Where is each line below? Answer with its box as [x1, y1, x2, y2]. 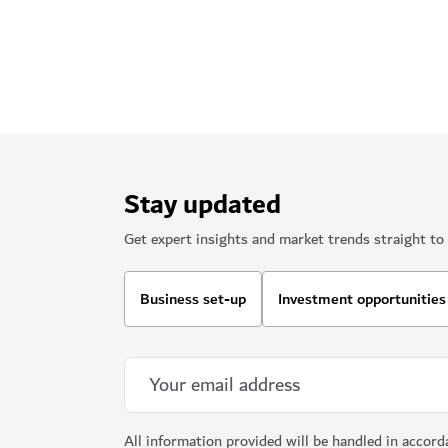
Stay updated [124, 180, 281, 229]
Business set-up [140, 285, 246, 312]
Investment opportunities [278, 285, 446, 312]
